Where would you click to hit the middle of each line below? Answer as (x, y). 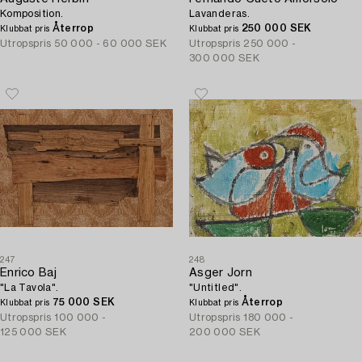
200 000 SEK (225, 332)
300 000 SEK (224, 58)
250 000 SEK (276, 28)
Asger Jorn (221, 273)
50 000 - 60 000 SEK (111, 44)
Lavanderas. (219, 14)
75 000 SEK (84, 302)
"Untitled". (215, 288)
